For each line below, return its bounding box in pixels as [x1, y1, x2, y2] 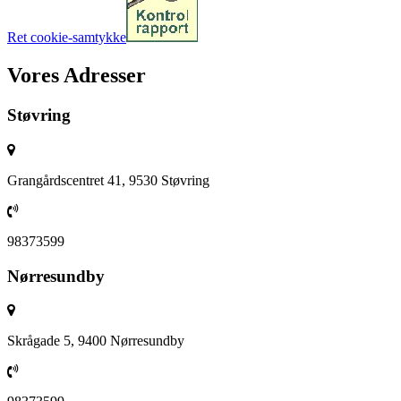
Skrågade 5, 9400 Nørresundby [7, 333, 184, 349]
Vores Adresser [7, 64, 146, 88]
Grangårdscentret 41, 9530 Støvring [7, 173, 209, 188]
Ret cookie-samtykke [7, 30, 126, 46]
